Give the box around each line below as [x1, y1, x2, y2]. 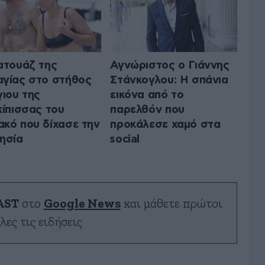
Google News [43, 197, 121, 210]
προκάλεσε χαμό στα [110, 118, 221, 130]
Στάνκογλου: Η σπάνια [110, 74, 228, 86]
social [110, 133, 140, 145]
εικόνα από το [110, 89, 184, 101]
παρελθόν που [110, 104, 185, 115]
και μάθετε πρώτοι [120, 197, 222, 210]
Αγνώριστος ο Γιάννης [110, 59, 230, 71]
